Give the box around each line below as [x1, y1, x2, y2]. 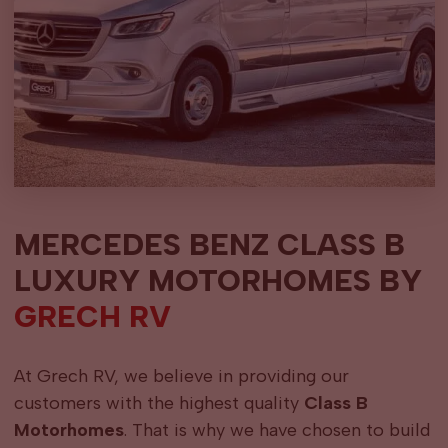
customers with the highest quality [13, 392, 304, 415]
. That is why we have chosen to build [123, 419, 430, 442]
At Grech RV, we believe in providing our [13, 365, 349, 388]
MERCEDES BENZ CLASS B [13, 226, 405, 264]
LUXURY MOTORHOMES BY [13, 262, 422, 300]
